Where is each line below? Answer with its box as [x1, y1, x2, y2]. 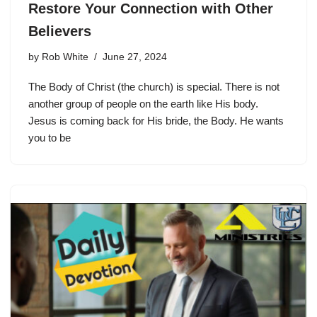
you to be [28, 132, 71, 144]
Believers [28, 23, 91, 39]
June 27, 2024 [103, 52, 167, 62]
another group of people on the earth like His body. [28, 98, 258, 110]
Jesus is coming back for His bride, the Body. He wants [28, 115, 284, 127]
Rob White [42, 52, 88, 62]
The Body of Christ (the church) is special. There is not [28, 81, 279, 93]
